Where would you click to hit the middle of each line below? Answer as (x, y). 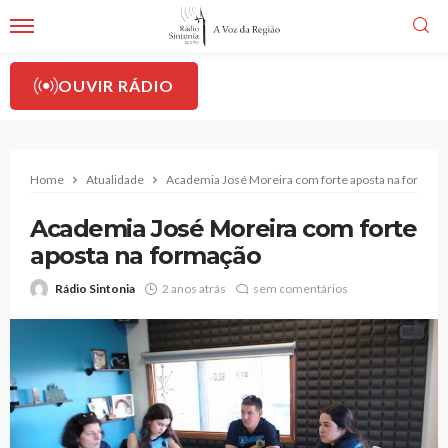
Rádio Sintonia (95, 288)
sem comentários (300, 288)
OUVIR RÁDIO (116, 85)
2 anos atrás (194, 288)
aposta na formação (145, 255)
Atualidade (115, 179)
